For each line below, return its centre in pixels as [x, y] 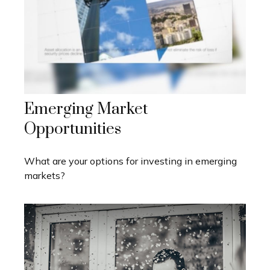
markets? [45, 175]
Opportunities [73, 129]
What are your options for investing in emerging [130, 161]
